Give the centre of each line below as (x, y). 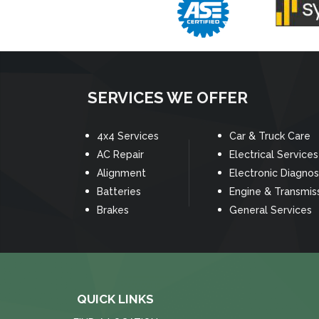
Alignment (121, 173)
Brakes (113, 210)
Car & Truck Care (270, 136)
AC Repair (120, 155)
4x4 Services (128, 136)
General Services (271, 210)
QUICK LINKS (115, 299)
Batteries (119, 192)
